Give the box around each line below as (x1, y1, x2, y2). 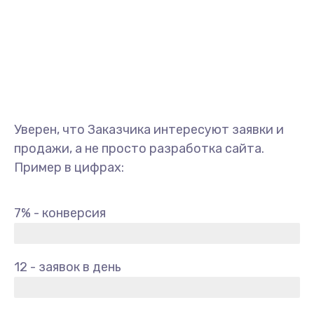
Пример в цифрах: (14, 160, 124, 175)
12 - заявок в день (14, 259, 121, 275)
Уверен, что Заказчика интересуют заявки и (14, 122, 284, 137)
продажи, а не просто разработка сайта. (14, 141, 264, 156)
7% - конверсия (14, 205, 106, 221)
